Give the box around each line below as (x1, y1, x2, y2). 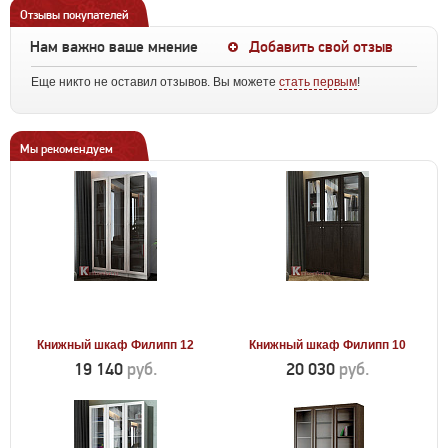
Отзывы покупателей (20, 8, 129, 22)
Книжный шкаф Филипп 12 (36, 338, 194, 352)
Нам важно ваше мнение (30, 38, 202, 56)
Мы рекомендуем (20, 142, 113, 156)
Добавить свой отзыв (249, 38, 393, 56)
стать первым (279, 75, 357, 89)
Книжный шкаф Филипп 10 (248, 338, 406, 352)
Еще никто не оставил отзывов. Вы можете (31, 75, 279, 89)
